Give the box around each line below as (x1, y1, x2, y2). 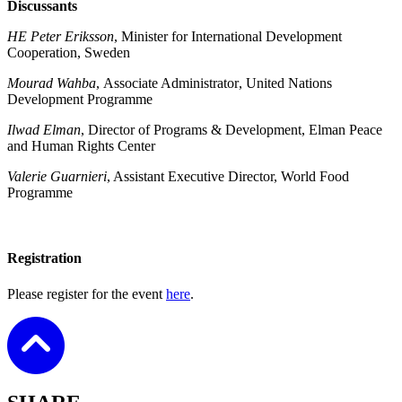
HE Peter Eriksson (7, 29, 114, 44)
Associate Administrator (103, 75, 239, 91)
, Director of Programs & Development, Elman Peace (81, 122, 382, 137)
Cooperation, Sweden (7, 45, 130, 60)
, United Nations (239, 75, 332, 91)
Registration (7, 250, 82, 267)
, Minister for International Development (114, 29, 342, 44)
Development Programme (7, 92, 153, 107)
